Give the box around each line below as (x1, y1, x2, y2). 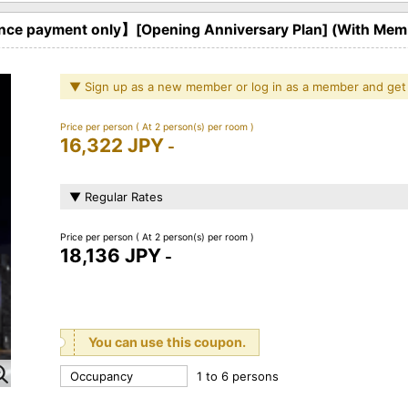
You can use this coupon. (88, 333, 246, 350)
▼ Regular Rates (69, 189, 163, 204)
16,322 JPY (60, 133, 164, 157)
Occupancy (70, 368, 133, 383)
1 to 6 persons (197, 368, 279, 383)
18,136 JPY (60, 243, 161, 267)
